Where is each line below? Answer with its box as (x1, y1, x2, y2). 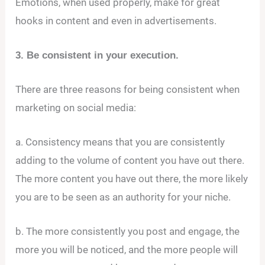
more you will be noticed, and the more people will (15, 244, 238, 256)
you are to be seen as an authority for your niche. (15, 191, 231, 203)
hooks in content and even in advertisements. (15, 14, 217, 27)
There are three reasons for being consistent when (15, 83, 240, 95)
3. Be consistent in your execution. (15, 49, 179, 61)
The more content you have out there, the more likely (15, 173, 248, 185)
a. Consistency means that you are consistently (15, 136, 225, 148)
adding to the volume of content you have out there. (15, 154, 245, 167)
